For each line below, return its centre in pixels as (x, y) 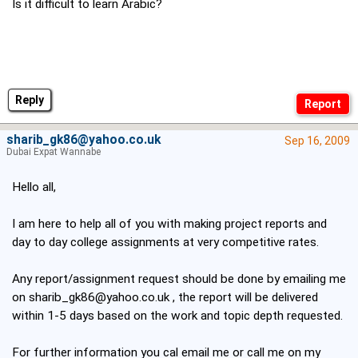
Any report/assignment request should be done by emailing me (179, 279)
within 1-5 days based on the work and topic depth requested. (177, 316)
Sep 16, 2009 (317, 141)
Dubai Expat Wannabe (54, 152)
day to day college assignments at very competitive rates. (165, 243)
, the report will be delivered (245, 298)
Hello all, (34, 187)
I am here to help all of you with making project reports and (169, 224)
